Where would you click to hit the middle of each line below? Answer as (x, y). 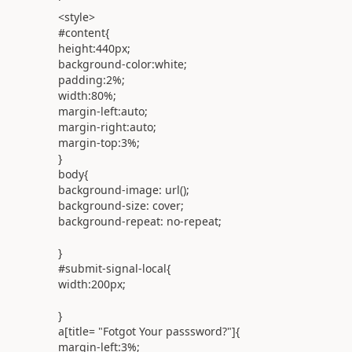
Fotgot (119, 331)
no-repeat (192, 221)
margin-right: (93, 127)
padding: (82, 80)
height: (77, 48)
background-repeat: (110, 221)
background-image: (110, 190)
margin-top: (89, 143)
